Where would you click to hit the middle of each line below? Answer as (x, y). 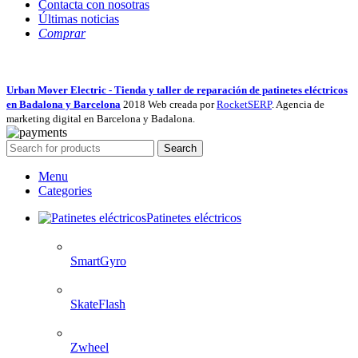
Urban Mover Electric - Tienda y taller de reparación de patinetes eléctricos (177, 89)
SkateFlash (98, 304)
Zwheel (89, 347)
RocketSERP (244, 104)
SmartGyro (98, 261)
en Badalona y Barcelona (64, 104)
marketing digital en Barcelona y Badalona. (101, 118)
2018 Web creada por (170, 104)
